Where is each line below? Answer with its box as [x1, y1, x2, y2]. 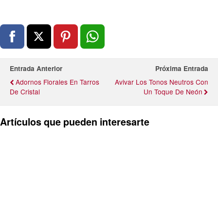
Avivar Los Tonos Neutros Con [115, 76, 208, 87]
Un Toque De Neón [144, 86, 202, 96]
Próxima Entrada [155, 63, 208, 73]
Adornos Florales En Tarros [16, 76, 99, 87]
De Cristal [10, 86, 40, 96]
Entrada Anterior [10, 63, 62, 73]
